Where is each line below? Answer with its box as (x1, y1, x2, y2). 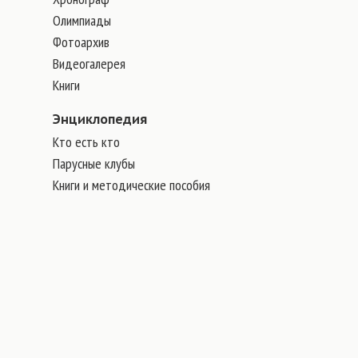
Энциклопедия (53, 111, 147, 127)
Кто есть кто (53, 133, 120, 151)
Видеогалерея (53, 54, 125, 73)
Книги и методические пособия (53, 176, 210, 194)
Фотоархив (53, 33, 109, 51)
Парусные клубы (53, 154, 135, 173)
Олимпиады (53, 11, 111, 30)
